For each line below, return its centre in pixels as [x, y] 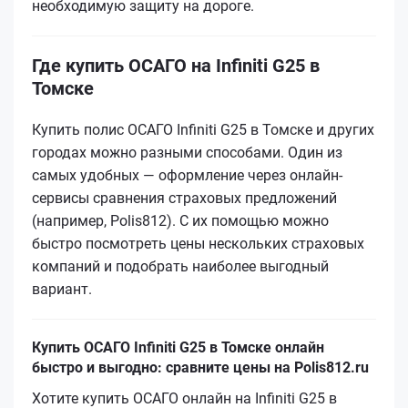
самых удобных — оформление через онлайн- [187, 175]
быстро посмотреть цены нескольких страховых [198, 243]
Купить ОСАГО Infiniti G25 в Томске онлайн [178, 347]
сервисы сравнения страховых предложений [184, 198]
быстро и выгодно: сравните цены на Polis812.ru [200, 367]
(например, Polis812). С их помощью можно [180, 220]
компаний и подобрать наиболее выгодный [180, 266]
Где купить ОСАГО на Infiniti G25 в [176, 65]
